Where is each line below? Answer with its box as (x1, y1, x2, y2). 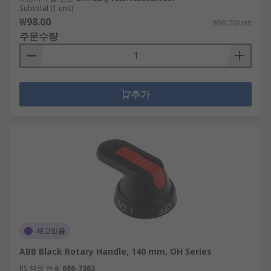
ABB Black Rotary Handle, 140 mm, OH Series (19, 246, 212, 257)
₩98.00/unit (213, 18, 252, 28)
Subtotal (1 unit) (19, 3, 73, 13)
